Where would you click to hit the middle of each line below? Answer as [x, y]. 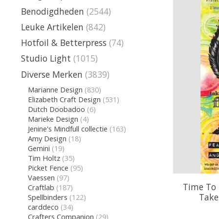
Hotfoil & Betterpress [64, 43]
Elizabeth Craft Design [64, 99]
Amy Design [47, 138]
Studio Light [46, 58]
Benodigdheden [53, 11]
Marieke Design [53, 119]
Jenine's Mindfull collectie [67, 128]
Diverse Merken [52, 74]
